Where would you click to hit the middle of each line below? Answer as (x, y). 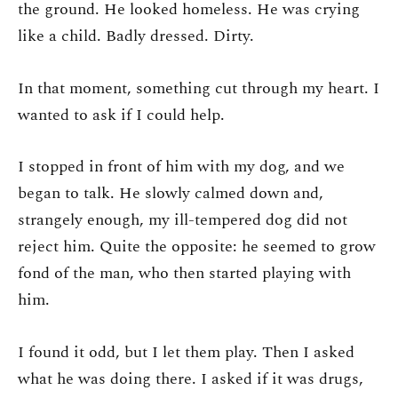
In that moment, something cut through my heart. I (199, 88)
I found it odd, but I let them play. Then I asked (186, 352)
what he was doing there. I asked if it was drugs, (191, 378)
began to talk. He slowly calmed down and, (171, 194)
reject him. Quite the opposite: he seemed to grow (197, 247)
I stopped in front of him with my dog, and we (181, 167)
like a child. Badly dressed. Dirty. (136, 36)
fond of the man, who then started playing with (184, 274)
